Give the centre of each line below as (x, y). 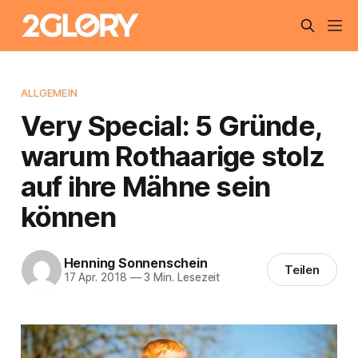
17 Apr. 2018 (95, 278)
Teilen (302, 270)
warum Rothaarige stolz (172, 155)
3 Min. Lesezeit (181, 278)
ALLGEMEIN (49, 92)
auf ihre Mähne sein (145, 186)
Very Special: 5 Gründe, (171, 125)
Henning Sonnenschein (135, 263)
